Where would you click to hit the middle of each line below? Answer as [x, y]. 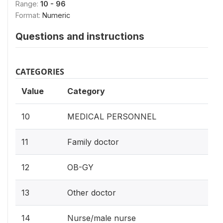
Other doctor [92, 193]
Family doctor [93, 142]
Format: [29, 15]
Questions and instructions [80, 36]
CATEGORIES [40, 72]
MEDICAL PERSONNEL [112, 116]
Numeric [56, 15]
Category [86, 91]
